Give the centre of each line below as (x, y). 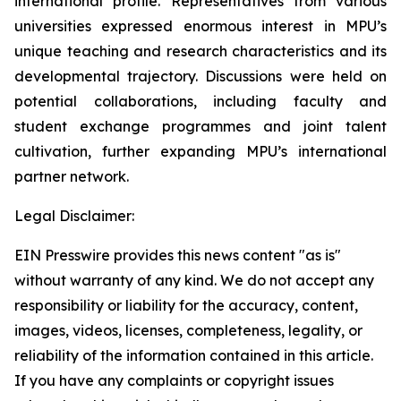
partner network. (72, 176)
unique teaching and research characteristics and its (200, 51)
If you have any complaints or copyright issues (174, 380)
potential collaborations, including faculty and (200, 101)
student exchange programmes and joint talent (200, 126)
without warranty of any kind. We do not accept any (194, 280)
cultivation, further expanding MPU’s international (200, 151)
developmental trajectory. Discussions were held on (200, 76)
